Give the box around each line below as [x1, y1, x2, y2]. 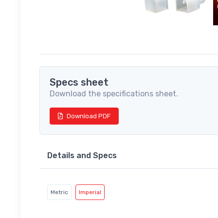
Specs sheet [50, 76, 109, 89]
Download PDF [67, 112, 110, 120]
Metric [51, 188, 68, 196]
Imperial [79, 188, 101, 196]
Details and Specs [47, 151, 117, 161]
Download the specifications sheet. [50, 89, 178, 99]
